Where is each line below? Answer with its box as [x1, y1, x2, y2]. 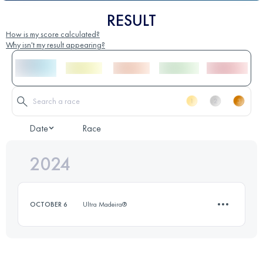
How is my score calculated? [6, 28, 100, 39]
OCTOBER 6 [30, 199, 68, 209]
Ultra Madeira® [83, 199, 127, 209]
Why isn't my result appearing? [6, 39, 105, 50]
